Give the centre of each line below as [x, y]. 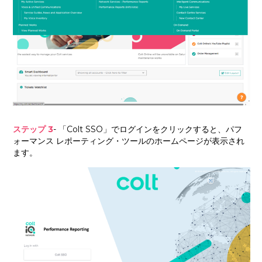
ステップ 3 [33, 130]
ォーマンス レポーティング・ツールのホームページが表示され [129, 141]
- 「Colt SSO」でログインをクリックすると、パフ [148, 130]
